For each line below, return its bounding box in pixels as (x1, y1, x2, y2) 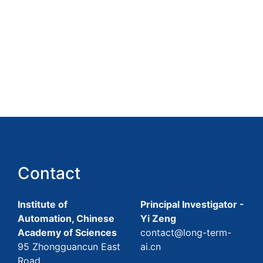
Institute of (18, 198, 68, 211)
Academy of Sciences (18, 227, 117, 239)
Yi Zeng (140, 213, 176, 225)
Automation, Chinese (18, 213, 114, 225)
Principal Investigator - (140, 198, 244, 211)
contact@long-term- (140, 227, 231, 239)
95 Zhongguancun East (18, 241, 120, 253)
